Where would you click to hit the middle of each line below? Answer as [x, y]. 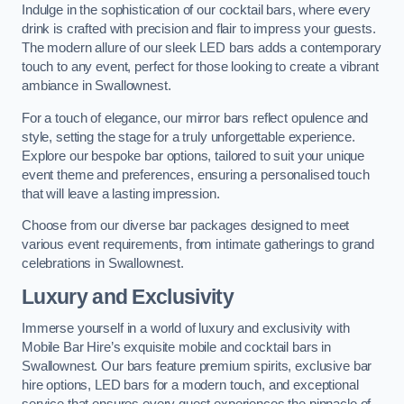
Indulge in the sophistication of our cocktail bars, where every [196, 10]
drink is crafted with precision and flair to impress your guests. [199, 29]
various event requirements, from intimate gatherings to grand [198, 245]
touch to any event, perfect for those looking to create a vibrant [200, 67]
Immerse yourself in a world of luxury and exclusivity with [186, 329]
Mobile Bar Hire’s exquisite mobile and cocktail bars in [177, 348]
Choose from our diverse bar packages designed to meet [186, 226]
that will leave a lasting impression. [121, 193]
